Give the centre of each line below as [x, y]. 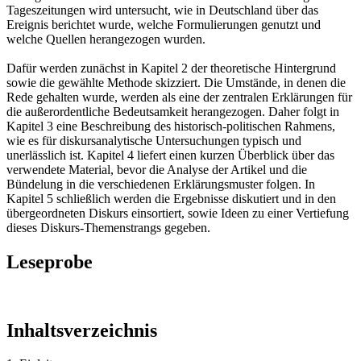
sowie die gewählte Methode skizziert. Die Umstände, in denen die [176, 82]
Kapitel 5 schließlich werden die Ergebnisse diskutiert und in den [171, 198]
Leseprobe [50, 261]
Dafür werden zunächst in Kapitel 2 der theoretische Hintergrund [171, 68]
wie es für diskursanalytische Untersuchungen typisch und [154, 140]
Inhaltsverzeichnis [82, 330]
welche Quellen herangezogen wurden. [106, 39]
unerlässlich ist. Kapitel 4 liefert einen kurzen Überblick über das [170, 155]
